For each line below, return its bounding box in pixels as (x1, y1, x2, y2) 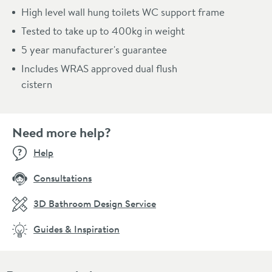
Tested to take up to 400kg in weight (21, 23, 185, 38)
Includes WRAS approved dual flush (21, 61, 177, 75)
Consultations (33, 171, 92, 185)
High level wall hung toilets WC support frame (21, 4, 225, 19)
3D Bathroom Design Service (33, 196, 156, 210)
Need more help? (12, 123, 111, 141)
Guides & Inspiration (33, 222, 120, 236)
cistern (21, 76, 52, 91)
